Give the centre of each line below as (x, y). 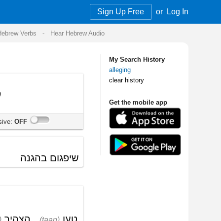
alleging (26, 58)
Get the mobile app (41, 85)
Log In (74, 10)
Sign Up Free (27, 10)
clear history (32, 67)
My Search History (40, 50)
